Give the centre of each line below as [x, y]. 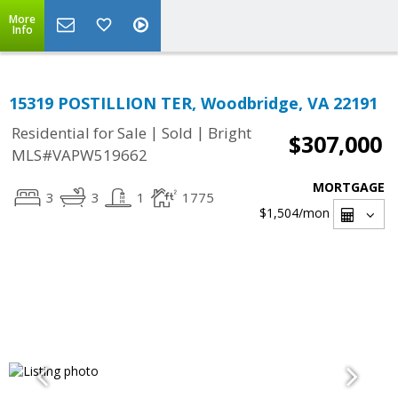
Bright [230, 133]
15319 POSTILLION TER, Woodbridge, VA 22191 [193, 103]
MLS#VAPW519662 [80, 155]
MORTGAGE [349, 187]
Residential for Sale [79, 133]
